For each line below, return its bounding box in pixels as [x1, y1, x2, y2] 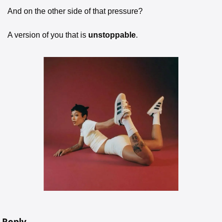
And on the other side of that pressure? [7, 7, 143, 16]
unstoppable [88, 31, 136, 40]
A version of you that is [7, 31, 88, 40]
